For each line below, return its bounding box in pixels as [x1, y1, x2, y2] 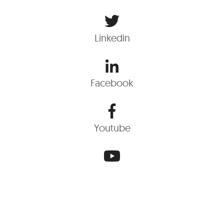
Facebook [90, 76, 133, 89]
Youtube [93, 121, 130, 134]
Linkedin [94, 31, 130, 44]
